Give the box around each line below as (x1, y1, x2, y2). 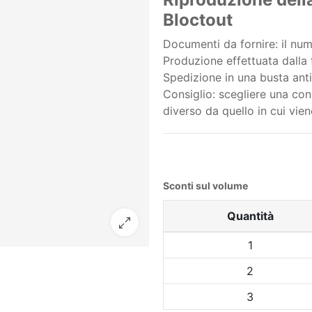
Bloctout (163, 10, 233, 30)
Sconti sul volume (163, 180, 248, 192)
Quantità (226, 209, 274, 223)
